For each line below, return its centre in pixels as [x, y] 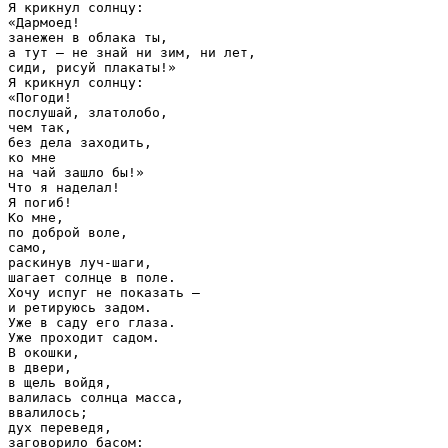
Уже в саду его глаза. [92, 322]
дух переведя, [60, 427]
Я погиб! [40, 202]
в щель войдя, [60, 382]
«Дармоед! [44, 22]
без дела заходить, [80, 142]
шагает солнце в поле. [92, 277]
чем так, [40, 127]
